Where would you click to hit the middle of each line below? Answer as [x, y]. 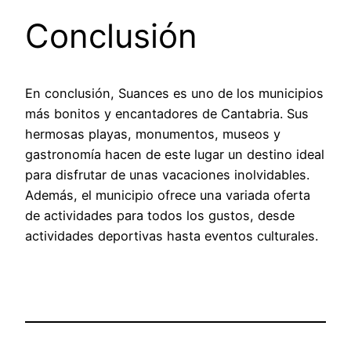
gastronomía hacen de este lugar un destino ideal [175, 155]
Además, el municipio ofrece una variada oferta [168, 195]
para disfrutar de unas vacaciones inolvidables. [167, 175]
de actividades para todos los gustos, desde [160, 216]
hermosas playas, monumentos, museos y [153, 134]
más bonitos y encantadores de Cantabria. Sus [167, 114]
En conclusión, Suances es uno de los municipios [174, 94]
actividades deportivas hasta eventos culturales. [172, 236]
